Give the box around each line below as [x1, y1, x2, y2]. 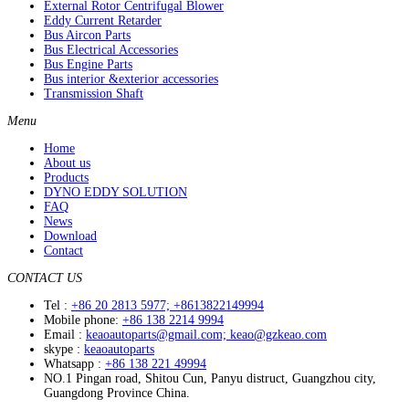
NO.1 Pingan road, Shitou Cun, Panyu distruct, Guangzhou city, [44, 372, 376, 385]
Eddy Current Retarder [44, 14, 162, 27]
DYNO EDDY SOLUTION [44, 185, 187, 199]
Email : [44, 328, 86, 341]
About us [44, 156, 90, 170]
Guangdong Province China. [44, 386, 190, 400]
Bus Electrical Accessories [44, 43, 178, 57]
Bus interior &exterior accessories [44, 72, 218, 86]
